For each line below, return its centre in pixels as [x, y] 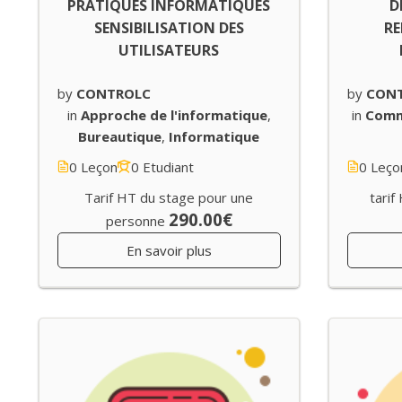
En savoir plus [169, 251]
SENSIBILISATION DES [169, 28]
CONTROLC [114, 94]
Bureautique [120, 137]
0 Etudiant [162, 167]
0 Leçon [93, 167]
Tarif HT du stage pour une [169, 198]
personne [135, 221]
